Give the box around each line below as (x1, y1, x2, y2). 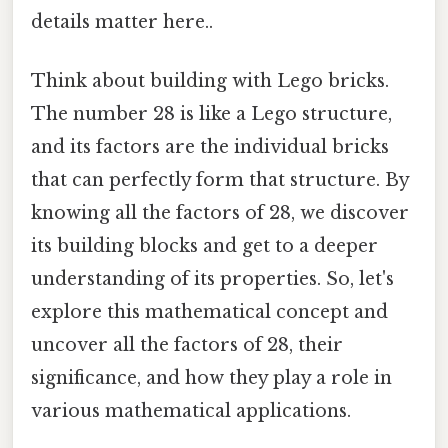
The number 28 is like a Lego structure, (31, 103, 392, 126)
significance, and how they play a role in (31, 367, 392, 390)
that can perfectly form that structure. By (31, 169, 409, 192)
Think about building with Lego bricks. (31, 70, 389, 93)
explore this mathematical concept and (31, 301, 388, 324)
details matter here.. (31, 10, 213, 33)
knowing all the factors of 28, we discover (31, 202, 409, 225)
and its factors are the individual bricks (31, 136, 389, 159)
